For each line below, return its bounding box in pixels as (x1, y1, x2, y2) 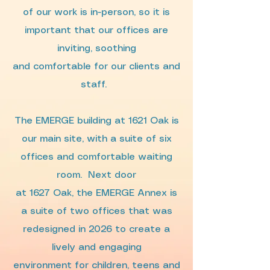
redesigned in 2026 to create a (23, 225, 170, 234)
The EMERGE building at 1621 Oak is (14, 116, 179, 125)
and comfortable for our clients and (13, 62, 180, 71)
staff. (80, 80, 113, 89)
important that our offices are (25, 26, 168, 35)
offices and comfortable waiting (20, 152, 172, 162)
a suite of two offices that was (20, 207, 172, 216)
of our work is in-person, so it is (23, 8, 170, 17)
